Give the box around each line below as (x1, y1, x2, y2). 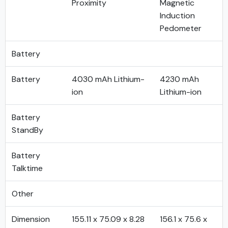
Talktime (12, 163, 43, 174)
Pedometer (160, 23, 202, 34)
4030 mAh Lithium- (72, 74, 145, 84)
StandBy (12, 125, 43, 135)
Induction (160, 10, 195, 21)
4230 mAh (160, 74, 199, 84)
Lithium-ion (160, 87, 202, 97)
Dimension (12, 214, 50, 224)
